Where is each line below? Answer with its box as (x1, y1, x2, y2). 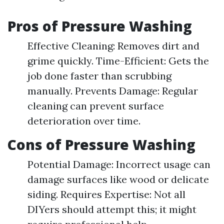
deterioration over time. (27, 114, 140, 127)
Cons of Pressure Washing (7, 135, 195, 154)
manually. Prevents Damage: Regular (27, 84, 198, 97)
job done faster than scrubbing (27, 69, 171, 82)
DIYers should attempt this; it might (27, 203, 196, 215)
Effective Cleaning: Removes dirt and (27, 39, 199, 52)
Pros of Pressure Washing (7, 16, 192, 35)
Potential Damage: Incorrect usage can (27, 158, 210, 170)
